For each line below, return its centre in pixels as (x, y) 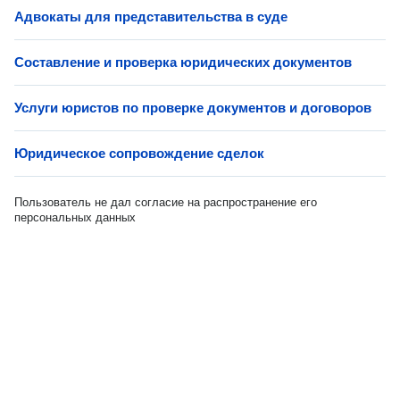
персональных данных (75, 217)
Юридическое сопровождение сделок (139, 153)
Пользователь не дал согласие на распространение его (166, 202)
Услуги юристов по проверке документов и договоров (193, 108)
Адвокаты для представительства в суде (151, 17)
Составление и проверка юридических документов (183, 62)
